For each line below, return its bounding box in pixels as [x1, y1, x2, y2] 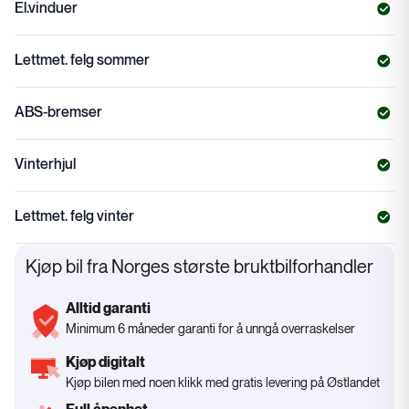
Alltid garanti [66, 301, 151, 318]
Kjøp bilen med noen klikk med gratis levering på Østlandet [66, 375, 380, 390]
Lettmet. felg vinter [15, 209, 134, 225]
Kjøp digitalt [66, 354, 145, 371]
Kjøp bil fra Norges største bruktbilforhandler [26, 257, 373, 278]
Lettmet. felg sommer [15, 53, 150, 69]
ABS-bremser [15, 105, 102, 121]
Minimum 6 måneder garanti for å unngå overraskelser [66, 322, 355, 337]
